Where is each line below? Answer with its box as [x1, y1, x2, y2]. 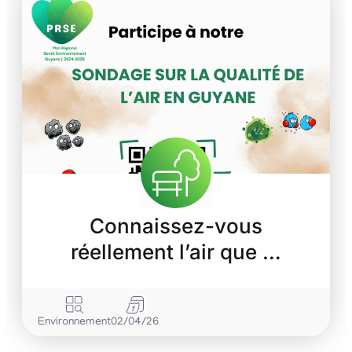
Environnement [38, 317, 111, 329]
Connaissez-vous [90, 214, 262, 239]
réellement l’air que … [71, 240, 281, 265]
